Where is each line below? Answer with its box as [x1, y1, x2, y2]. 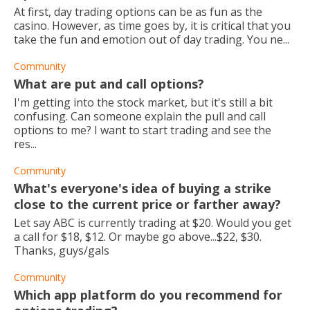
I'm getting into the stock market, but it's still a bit [14, 95, 273, 110]
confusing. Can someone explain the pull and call [14, 109, 266, 124]
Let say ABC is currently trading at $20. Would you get [14, 215, 291, 230]
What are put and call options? [14, 75, 204, 92]
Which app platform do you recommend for [14, 286, 282, 303]
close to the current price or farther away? [14, 196, 281, 212]
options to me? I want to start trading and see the [14, 122, 271, 138]
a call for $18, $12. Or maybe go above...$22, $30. [14, 229, 262, 244]
